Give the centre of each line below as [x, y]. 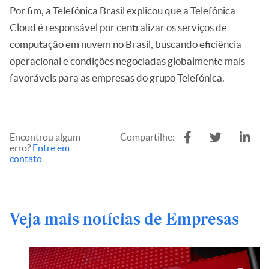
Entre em [51, 148]
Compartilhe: [147, 137]
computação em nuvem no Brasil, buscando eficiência [125, 44]
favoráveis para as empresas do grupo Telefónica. [117, 78]
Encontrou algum [45, 137]
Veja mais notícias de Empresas [124, 219]
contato [26, 159]
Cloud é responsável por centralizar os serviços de [118, 27]
